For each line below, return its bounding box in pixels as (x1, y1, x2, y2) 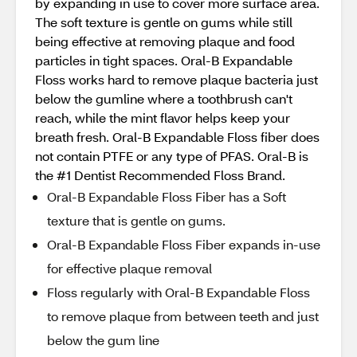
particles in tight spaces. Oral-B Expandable (35, 52, 292, 69)
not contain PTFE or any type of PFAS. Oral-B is (35, 147, 308, 164)
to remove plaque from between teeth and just (47, 308, 319, 324)
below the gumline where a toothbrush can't (35, 90, 292, 107)
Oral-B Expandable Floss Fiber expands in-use (47, 236, 320, 253)
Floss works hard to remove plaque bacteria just (35, 71, 318, 88)
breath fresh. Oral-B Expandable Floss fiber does (35, 128, 320, 145)
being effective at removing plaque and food (35, 33, 295, 49)
